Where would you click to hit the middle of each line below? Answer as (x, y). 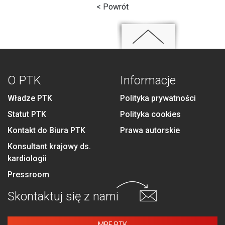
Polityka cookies (150, 114)
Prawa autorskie (150, 130)
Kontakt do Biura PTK (46, 130)
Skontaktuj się (44, 196)
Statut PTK (27, 114)
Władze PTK (30, 98)
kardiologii (27, 158)
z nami (100, 196)
